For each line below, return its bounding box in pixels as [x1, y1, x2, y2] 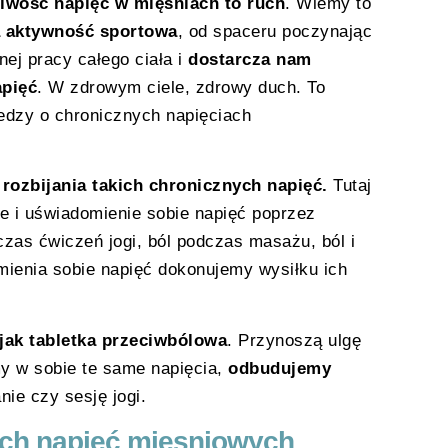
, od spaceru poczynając [177, 22, 372, 42]
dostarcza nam [188, 50, 312, 70]
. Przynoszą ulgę [227, 330, 361, 350]
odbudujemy [228, 358, 331, 378]
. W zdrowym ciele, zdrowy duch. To [37, 78, 325, 98]
